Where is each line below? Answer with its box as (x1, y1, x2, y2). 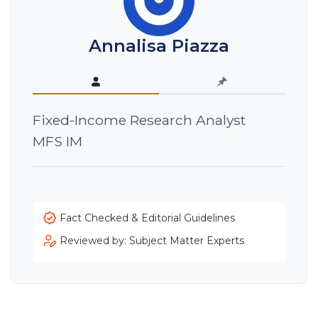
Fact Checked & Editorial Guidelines (60, 211, 235, 224)
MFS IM (33, 132, 82, 150)
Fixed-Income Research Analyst (33, 111, 246, 128)
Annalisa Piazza (89, 35, 229, 57)
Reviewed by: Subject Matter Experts (60, 234, 244, 247)
